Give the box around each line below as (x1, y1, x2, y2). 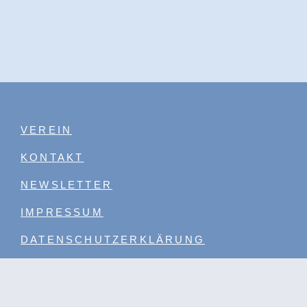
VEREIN (21, 123, 73, 136)
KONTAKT (21, 151, 84, 163)
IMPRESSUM (21, 206, 103, 218)
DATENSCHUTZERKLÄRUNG (21, 233, 205, 245)
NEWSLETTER (21, 178, 112, 191)
